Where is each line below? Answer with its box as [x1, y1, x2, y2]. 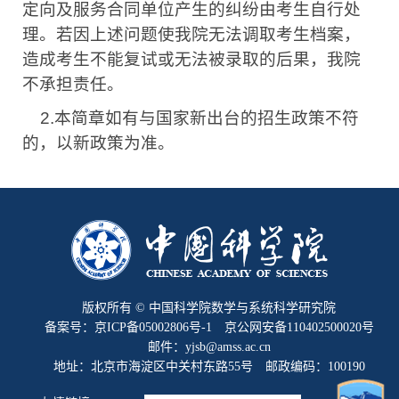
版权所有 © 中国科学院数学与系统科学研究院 [82, 301, 336, 315]
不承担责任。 [22, 75, 124, 94]
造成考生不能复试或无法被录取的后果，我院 [22, 50, 361, 69]
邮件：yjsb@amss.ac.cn [147, 340, 271, 354]
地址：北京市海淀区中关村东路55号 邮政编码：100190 [53, 360, 365, 374]
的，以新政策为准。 [22, 134, 175, 153]
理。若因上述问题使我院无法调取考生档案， [22, 25, 361, 45]
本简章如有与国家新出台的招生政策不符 [54, 109, 359, 128]
